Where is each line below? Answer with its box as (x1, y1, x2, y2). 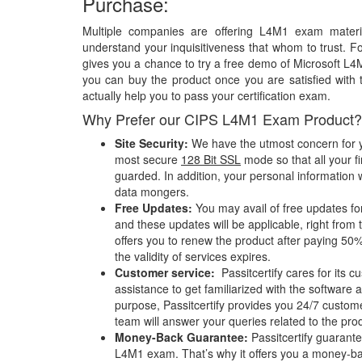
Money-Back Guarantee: (115, 329, 251, 345)
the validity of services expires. (115, 248, 274, 264)
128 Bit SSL (181, 151, 241, 167)
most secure (115, 151, 181, 167)
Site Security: (115, 135, 188, 151)
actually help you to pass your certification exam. (82, 87, 330, 103)
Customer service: (115, 264, 218, 280)
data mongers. (115, 183, 189, 200)
